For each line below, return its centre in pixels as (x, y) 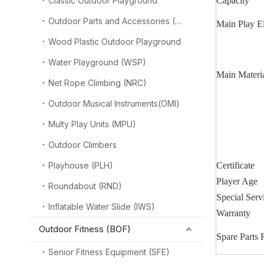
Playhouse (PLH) (81, 165)
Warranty (233, 213)
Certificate (235, 165)
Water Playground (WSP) (97, 62)
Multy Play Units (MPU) (92, 124)
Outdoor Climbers (82, 145)
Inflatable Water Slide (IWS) (102, 207)
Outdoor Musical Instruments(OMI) (114, 103)
